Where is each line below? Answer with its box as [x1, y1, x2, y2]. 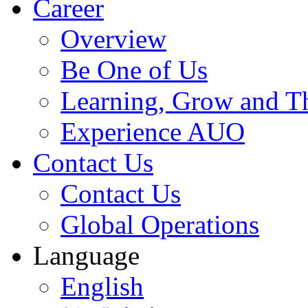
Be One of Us [60, 55, 208, 85]
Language [33, 241, 140, 270]
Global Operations [60, 210, 259, 239]
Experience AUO [60, 117, 245, 146]
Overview [60, 24, 166, 54]
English [60, 272, 144, 301]
